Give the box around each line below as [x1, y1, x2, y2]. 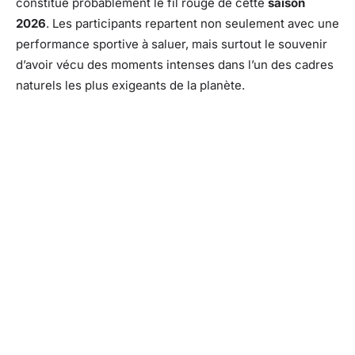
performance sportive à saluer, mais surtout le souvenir [16, 36, 327, 52]
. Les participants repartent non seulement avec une [46, 15, 339, 31]
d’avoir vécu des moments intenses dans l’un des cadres [16, 56, 334, 72]
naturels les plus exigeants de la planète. [16, 77, 245, 93]
